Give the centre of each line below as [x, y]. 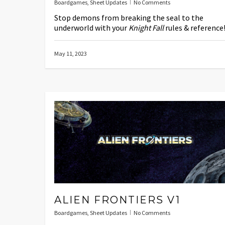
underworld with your [91, 27]
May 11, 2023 [71, 53]
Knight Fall [146, 27]
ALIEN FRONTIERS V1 [117, 200]
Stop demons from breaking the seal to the [129, 17]
